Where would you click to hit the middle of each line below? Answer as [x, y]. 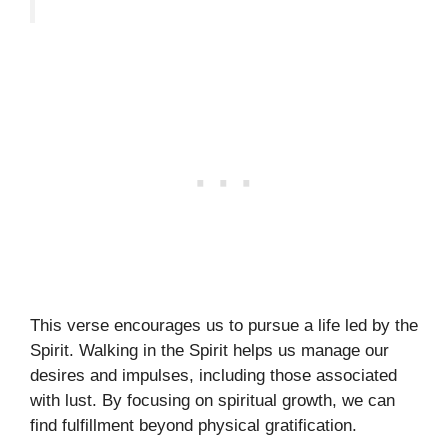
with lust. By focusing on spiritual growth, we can [212, 401]
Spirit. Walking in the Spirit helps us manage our [209, 351]
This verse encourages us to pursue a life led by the [224, 326]
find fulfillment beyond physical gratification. [193, 426]
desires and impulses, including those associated [213, 376]
